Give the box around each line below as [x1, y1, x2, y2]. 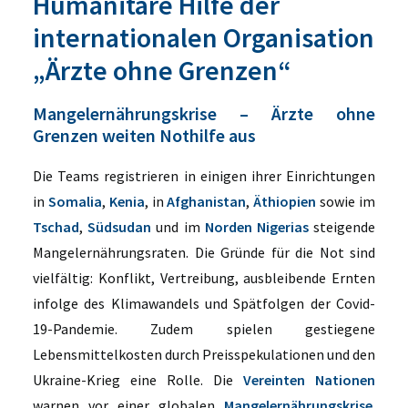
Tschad [33, 218, 79, 236]
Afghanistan [167, 192, 247, 210]
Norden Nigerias [204, 218, 309, 236]
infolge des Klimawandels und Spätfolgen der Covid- [33, 294, 375, 312]
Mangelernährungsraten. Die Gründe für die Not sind [33, 243, 375, 261]
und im [151, 218, 205, 236]
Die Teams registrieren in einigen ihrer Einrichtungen [33, 167, 375, 185]
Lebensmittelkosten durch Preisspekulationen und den [33, 345, 375, 363]
